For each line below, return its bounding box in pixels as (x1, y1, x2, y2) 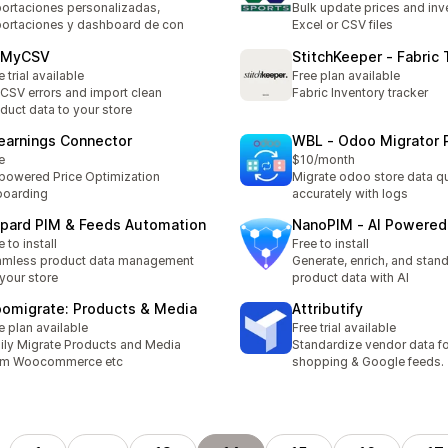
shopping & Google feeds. (292, 354, 444, 370)
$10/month (292, 151, 355, 167)
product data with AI (292, 270, 409, 286)
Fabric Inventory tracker (292, 84, 428, 100)
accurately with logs (292, 185, 408, 201)
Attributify (292, 300, 363, 318)
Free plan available (292, 67, 400, 83)
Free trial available (292, 320, 396, 336)
